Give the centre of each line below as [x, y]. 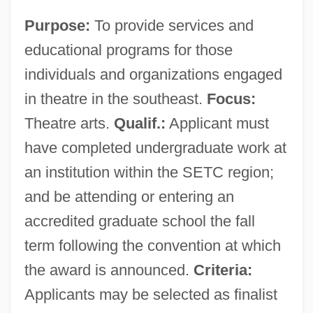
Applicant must [217, 123]
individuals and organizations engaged [153, 74]
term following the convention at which [152, 245]
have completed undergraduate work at [155, 147]
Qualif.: [139, 123]
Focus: [231, 99]
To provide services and [172, 25]
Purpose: [57, 25]
